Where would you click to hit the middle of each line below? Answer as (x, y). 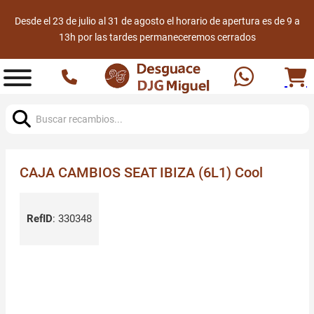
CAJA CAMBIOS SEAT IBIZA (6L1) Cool (141, 173)
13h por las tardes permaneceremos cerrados (157, 37)
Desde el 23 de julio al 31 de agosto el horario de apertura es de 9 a (157, 21)
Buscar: (22, 101)
